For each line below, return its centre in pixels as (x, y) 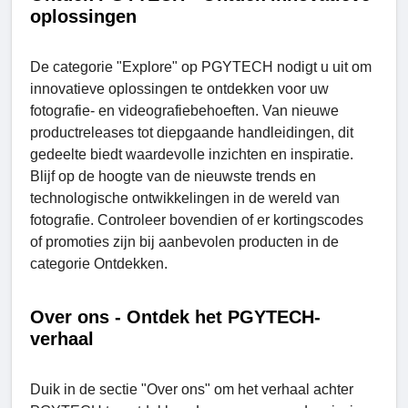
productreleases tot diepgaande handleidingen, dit (192, 132)
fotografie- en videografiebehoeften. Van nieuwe (184, 110)
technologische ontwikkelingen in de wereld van (185, 198)
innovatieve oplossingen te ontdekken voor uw (179, 88)
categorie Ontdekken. (99, 263)
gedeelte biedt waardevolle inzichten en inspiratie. (192, 154)
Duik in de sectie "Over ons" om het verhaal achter (192, 389)
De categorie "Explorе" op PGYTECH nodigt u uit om (201, 66)
